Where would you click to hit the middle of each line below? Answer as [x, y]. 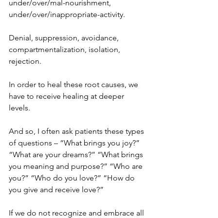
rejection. [25, 61]
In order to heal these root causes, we [74, 84]
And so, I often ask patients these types [77, 131]
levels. [19, 108]
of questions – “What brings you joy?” [75, 143]
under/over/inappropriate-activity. [67, 14]
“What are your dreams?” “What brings [77, 154]
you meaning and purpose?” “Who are [77, 166]
